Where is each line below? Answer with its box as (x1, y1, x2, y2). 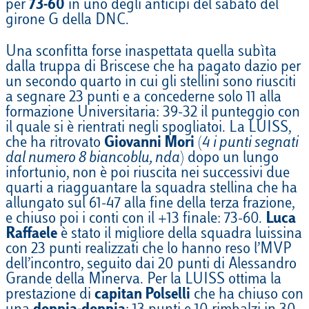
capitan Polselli (94, 288, 190, 303)
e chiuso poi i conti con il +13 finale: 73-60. (6, 212, 266, 228)
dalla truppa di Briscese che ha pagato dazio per (6, 60, 301, 76)
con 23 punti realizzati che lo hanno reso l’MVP (6, 242, 292, 258)
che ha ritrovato (6, 136, 104, 152)
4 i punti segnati (202, 136, 299, 152)
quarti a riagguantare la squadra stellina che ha (6, 181, 297, 197)
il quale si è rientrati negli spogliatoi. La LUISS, (6, 121, 291, 137)
